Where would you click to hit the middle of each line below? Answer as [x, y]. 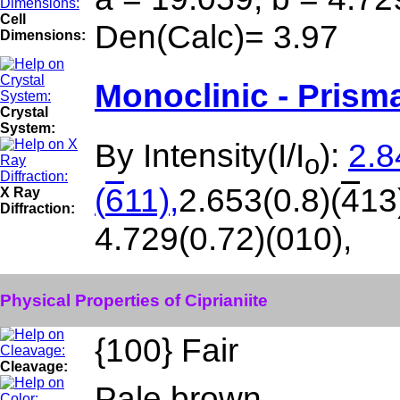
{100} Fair [167, 350]
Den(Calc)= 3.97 [217, 37]
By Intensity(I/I [200, 155]
